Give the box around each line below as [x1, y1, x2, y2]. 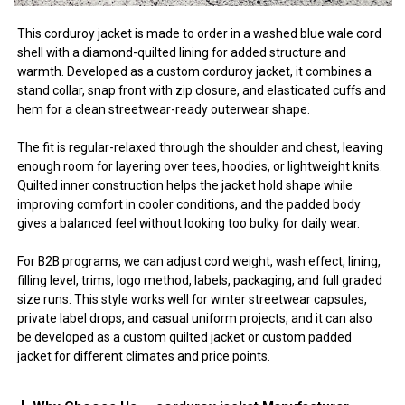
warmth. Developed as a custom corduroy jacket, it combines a [17, 63, 372, 79]
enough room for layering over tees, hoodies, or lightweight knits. [17, 158, 383, 174]
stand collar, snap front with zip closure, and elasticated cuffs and [17, 82, 387, 98]
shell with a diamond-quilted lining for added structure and [17, 44, 347, 60]
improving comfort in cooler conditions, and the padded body [17, 196, 362, 212]
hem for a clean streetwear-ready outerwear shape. [17, 101, 311, 117]
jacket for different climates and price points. [17, 348, 271, 363]
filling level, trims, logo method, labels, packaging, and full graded [17, 272, 383, 287]
